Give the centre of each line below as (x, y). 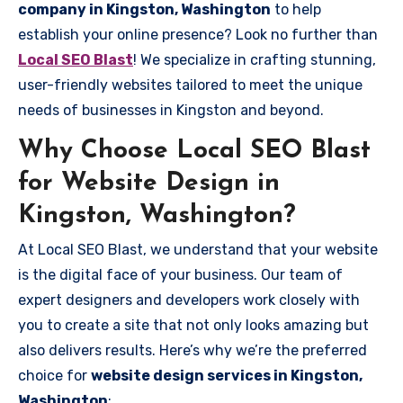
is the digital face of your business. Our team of (180, 275)
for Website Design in (149, 183)
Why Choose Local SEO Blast (194, 151)
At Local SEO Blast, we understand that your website (198, 250)
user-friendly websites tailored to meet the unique (190, 85)
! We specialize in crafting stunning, (255, 59)
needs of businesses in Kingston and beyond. (171, 110)
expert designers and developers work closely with (189, 300)
